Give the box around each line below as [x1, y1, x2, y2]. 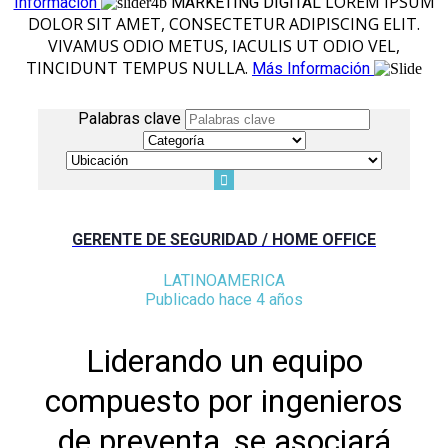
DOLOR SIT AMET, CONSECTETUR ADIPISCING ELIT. [28, 13, 420, 35]
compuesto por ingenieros [45, 381, 403, 420]
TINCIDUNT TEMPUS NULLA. [26, 57, 252, 79]
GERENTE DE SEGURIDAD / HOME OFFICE [72, 230, 376, 250]
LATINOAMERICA [163, 270, 285, 290]
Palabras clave [78, 109, 181, 128]
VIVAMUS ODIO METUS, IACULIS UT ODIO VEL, [48, 35, 400, 57]
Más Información [252, 59, 374, 78]
